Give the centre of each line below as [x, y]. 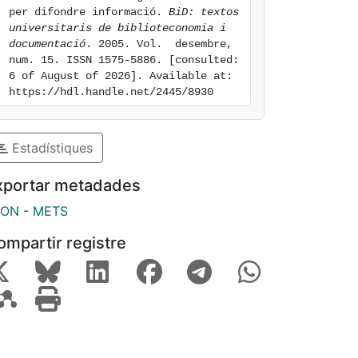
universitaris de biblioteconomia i [117, 28]
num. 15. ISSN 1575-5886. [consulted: [124, 60]
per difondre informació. [89, 12]
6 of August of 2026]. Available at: [121, 76]
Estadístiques [50, 147]
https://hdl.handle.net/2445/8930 [111, 92]
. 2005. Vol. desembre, [159, 44]
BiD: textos [204, 12]
